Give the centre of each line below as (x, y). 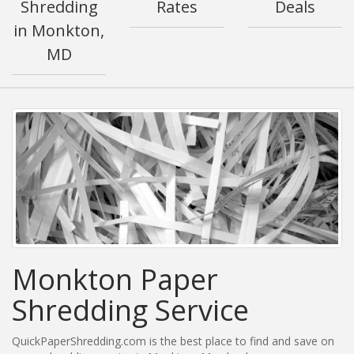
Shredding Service (130, 310)
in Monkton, (59, 31)
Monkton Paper (115, 279)
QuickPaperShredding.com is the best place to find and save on (173, 341)
